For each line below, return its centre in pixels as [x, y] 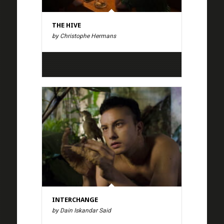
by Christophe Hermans [84, 36]
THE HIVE [66, 25]
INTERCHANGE [75, 199]
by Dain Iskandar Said [81, 210]
